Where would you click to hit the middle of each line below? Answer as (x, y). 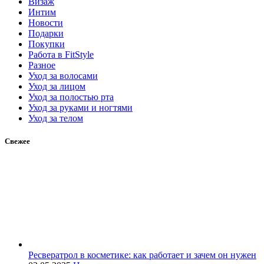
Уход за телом (56, 118)
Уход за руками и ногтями (80, 107)
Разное (42, 65)
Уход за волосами (63, 75)
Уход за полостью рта (71, 97)
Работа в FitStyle (61, 54)
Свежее (17, 141)
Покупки (47, 44)
